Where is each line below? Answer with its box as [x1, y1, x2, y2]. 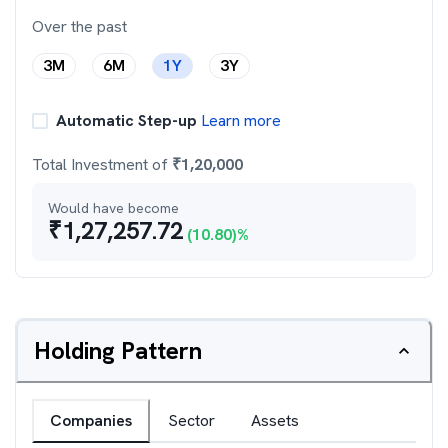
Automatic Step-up [56, 110, 197, 131]
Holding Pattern [34, 335, 202, 366]
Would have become [48, 199, 179, 217]
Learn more [197, 110, 281, 131]
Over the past [32, 16, 127, 37]
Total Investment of [32, 154, 172, 175]
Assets [251, 410, 299, 431]
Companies [50, 410, 132, 431]
